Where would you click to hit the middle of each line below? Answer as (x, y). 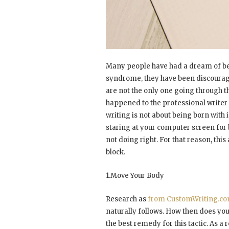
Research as (127, 199)
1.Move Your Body (135, 175)
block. (116, 152)
